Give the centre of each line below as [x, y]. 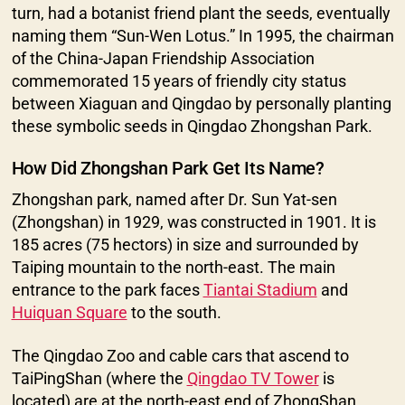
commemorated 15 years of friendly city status [179, 80]
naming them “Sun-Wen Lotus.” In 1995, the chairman [202, 35]
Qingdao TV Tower [253, 378]
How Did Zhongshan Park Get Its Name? [168, 169]
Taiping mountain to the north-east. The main [173, 268]
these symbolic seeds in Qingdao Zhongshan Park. [192, 126]
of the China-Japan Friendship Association [163, 58]
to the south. [174, 313]
